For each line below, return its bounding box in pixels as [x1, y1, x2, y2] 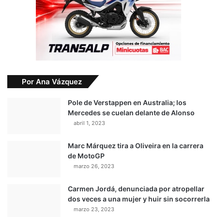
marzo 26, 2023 [74, 163, 114, 170]
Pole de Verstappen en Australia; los [68, 98, 186, 107]
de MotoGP [68, 152, 105, 160]
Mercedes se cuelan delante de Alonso [68, 108, 195, 117]
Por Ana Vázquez [22, 77, 82, 87]
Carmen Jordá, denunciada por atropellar [68, 185, 204, 193]
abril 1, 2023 [74, 120, 105, 127]
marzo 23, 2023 [74, 206, 114, 213]
